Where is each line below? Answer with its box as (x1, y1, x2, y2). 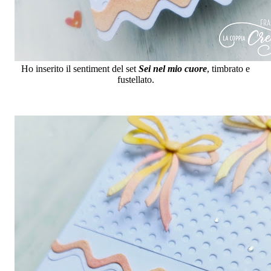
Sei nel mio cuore (139, 64, 207, 74)
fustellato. (117, 74, 154, 85)
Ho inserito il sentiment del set (21, 64, 139, 74)
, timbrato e (207, 64, 250, 74)
